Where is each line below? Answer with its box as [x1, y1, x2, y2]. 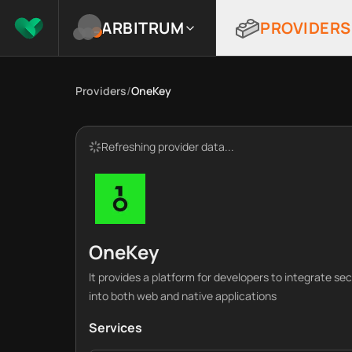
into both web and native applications [89, 288, 277, 303]
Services [89, 319, 142, 336]
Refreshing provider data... [101, 139, 234, 154]
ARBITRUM [101, 16, 184, 38]
